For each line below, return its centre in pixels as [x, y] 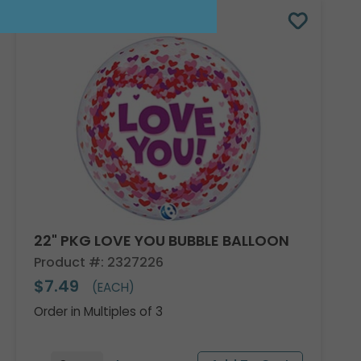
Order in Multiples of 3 [99, 311]
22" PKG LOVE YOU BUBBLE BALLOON [162, 241]
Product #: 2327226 [99, 263]
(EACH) [112, 287]
